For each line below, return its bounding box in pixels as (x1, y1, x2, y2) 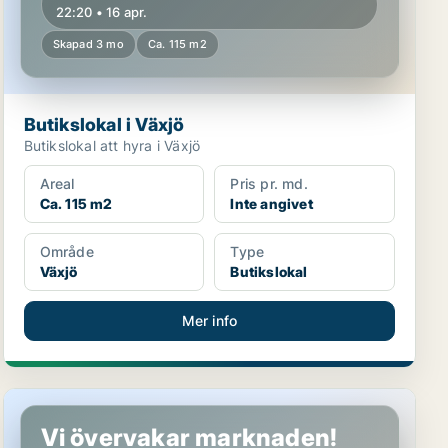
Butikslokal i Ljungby (3, 389, 164, 409)
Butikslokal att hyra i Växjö (23, 137, 201, 154)
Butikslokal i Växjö (23, 114, 185, 135)
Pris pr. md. (230, 175, 308, 192)
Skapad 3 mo (52, 37, 124, 51)
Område (39, 243, 94, 260)
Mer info (181, 312, 238, 329)
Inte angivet (230, 195, 313, 212)
